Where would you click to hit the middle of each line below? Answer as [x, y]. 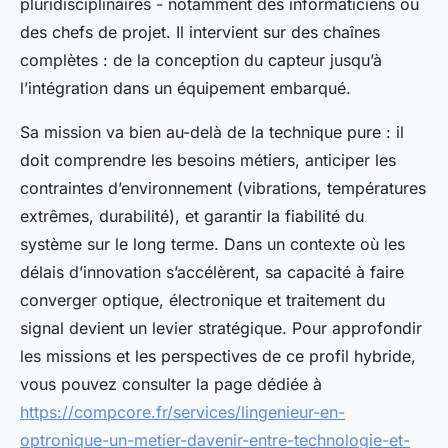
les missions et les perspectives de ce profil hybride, [218, 356]
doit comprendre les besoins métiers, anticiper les [208, 160]
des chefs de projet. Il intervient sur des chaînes [200, 32]
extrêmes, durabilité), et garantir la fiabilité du [192, 216]
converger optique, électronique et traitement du [202, 300]
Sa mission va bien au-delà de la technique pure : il [212, 132]
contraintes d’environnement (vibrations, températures [223, 188]
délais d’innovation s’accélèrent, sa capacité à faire [212, 272]
